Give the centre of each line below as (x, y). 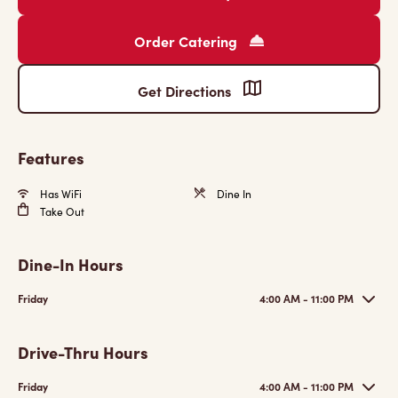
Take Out (61, 211)
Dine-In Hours (71, 264)
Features (51, 158)
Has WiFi (60, 194)
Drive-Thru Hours (83, 352)
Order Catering (187, 41)
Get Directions (186, 91)
